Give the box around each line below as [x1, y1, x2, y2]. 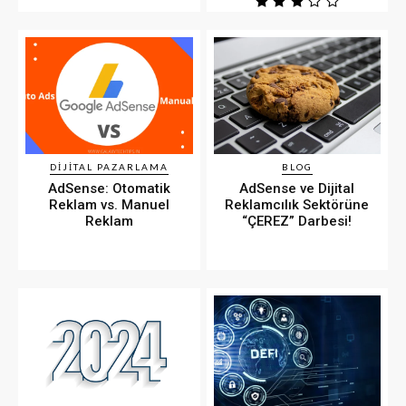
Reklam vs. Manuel [48, 197, 169, 214]
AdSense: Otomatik [47, 180, 170, 198]
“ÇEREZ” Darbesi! [242, 213, 353, 230]
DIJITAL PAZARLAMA [49, 161, 169, 173]
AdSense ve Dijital [239, 180, 355, 198]
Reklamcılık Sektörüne [225, 197, 370, 214]
